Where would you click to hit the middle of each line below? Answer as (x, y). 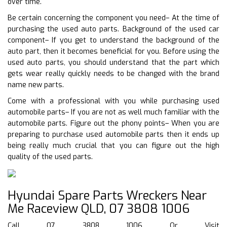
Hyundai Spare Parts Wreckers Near (107, 195)
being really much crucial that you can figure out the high (113, 145)
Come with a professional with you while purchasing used (113, 101)
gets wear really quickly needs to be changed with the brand (113, 73)
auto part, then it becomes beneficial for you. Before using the (113, 51)
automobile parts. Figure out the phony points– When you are (113, 123)
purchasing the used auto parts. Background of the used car (113, 29)
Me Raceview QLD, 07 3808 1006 (99, 209)
